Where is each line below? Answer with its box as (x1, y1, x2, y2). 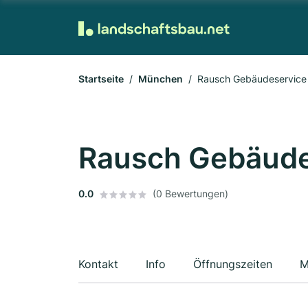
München (138, 73, 183, 85)
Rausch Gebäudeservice (197, 73, 307, 85)
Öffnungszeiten (193, 257, 272, 271)
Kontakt (78, 257, 118, 271)
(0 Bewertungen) (153, 188, 228, 199)
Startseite (78, 73, 124, 85)
